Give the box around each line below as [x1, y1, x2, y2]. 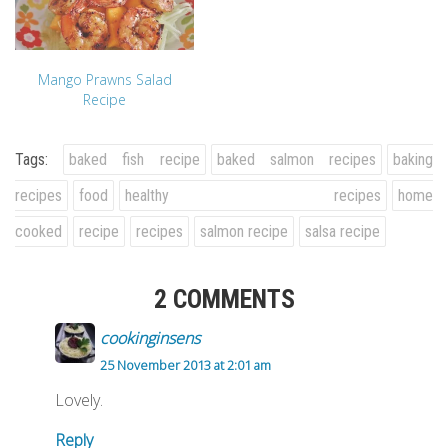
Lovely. [55, 388, 103, 411]
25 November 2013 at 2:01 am [100, 355, 271, 374]
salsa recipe [305, 221, 380, 241]
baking [393, 149, 434, 169]
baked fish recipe [69, 149, 200, 169]
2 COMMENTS [153, 283, 295, 314]
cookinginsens [100, 326, 200, 349]
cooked [15, 221, 62, 241]
